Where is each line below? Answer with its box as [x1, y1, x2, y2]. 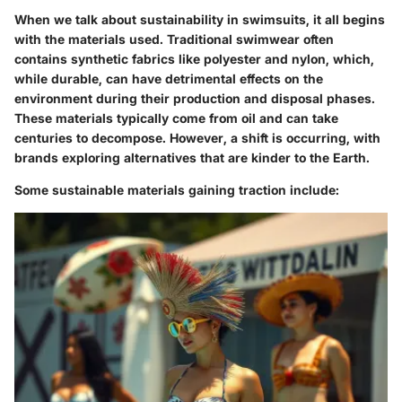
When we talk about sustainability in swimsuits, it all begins [14, 11, 385, 27]
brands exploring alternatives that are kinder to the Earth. [14, 149, 370, 165]
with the [14, 31, 68, 47]
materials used [68, 31, 160, 47]
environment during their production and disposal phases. [14, 90, 375, 106]
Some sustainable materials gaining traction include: [14, 181, 339, 197]
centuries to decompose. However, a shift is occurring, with [14, 129, 380, 145]
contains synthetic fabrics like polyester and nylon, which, [14, 50, 374, 66]
